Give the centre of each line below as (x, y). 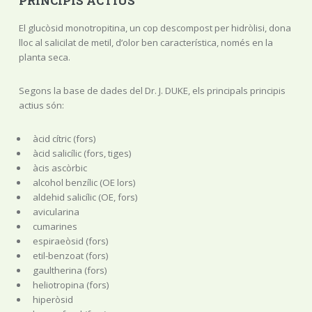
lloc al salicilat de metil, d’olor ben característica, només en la (146, 43)
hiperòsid (53, 299)
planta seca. (44, 57)
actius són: (41, 105)
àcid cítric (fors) (64, 138)
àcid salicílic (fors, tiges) (82, 153)
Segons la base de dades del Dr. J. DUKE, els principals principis (152, 90)
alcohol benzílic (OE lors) (84, 182)
